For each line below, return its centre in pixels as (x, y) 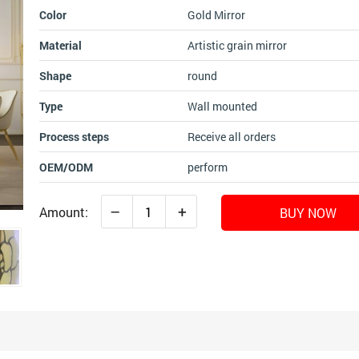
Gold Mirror (216, 15)
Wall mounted (222, 106)
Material (60, 45)
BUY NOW (308, 213)
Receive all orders (231, 137)
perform (207, 167)
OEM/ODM (66, 167)
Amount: (65, 212)
